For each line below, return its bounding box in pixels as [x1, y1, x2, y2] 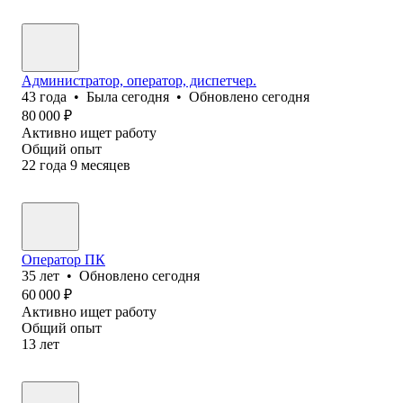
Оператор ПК [22, 251, 105, 267]
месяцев [81, 157, 130, 173]
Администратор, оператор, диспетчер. [22, 72, 256, 88]
